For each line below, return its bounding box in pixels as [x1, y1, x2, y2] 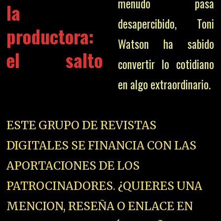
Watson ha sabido [117, 36, 214, 52]
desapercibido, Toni [117, 15, 214, 32]
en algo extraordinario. [117, 76, 211, 93]
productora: [6, 22, 94, 50]
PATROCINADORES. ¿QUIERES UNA [6, 179, 203, 193]
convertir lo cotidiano [117, 56, 214, 73]
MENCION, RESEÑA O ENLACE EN [6, 199, 193, 213]
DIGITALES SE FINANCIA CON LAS [6, 138, 197, 152]
